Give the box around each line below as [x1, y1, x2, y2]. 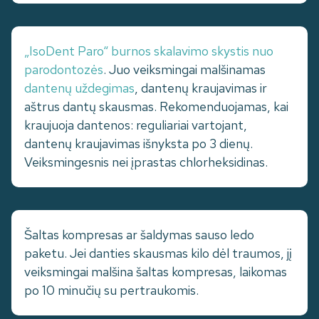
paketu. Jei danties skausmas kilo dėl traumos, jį [24, 245, 292, 262]
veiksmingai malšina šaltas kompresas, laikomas [24, 263, 287, 281]
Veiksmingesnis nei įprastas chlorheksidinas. [24, 154, 268, 171]
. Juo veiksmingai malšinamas [103, 61, 266, 78]
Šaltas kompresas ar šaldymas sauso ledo [24, 226, 254, 244]
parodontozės [24, 61, 103, 78]
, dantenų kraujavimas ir [135, 80, 267, 97]
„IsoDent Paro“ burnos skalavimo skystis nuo [24, 43, 273, 60]
